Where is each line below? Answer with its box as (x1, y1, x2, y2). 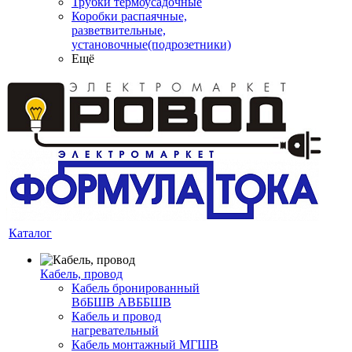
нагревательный (71, 324, 159, 338)
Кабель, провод (40, 267, 123, 281)
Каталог (9, 226, 52, 240)
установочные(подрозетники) (71, 38, 231, 52)
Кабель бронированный (71, 281, 200, 295)
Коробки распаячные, (71, 9, 187, 24)
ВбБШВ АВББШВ (71, 295, 171, 310)
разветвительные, (71, 24, 166, 38)
